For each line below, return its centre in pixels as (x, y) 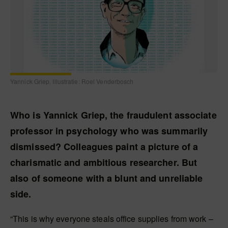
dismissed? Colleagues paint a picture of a (104, 147)
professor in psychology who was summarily (109, 131)
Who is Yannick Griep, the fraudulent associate (113, 115)
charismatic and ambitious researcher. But (104, 162)
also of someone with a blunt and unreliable (107, 178)
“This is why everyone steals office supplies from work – (112, 219)
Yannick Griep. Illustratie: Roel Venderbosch (72, 81)
